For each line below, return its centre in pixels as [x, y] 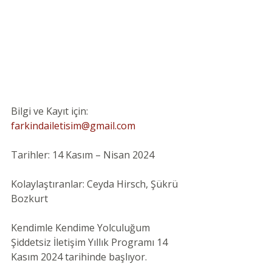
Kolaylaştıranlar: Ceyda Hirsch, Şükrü [96, 184]
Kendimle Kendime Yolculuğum [82, 228]
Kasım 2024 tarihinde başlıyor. [80, 257]
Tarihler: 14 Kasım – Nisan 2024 [83, 155]
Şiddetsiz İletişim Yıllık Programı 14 [90, 243]
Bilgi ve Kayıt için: [51, 111]
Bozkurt [29, 199]
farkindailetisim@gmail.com [73, 126]
